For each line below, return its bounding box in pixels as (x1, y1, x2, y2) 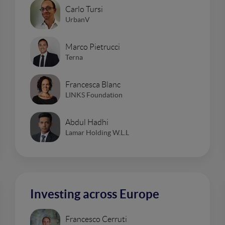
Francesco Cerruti (65, 214, 127, 223)
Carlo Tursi (65, 5, 103, 14)
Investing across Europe (30, 187, 159, 201)
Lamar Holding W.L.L (65, 128, 129, 137)
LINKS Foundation (65, 90, 123, 99)
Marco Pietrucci (65, 42, 120, 51)
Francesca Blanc (65, 80, 121, 89)
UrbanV (65, 15, 90, 24)
